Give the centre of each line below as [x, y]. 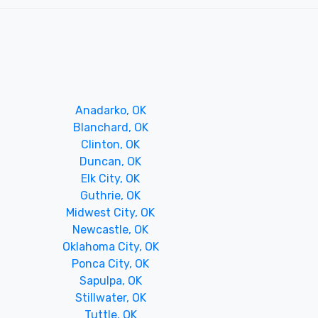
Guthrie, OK [111, 195]
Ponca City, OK [111, 263]
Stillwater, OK [110, 297]
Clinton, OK [111, 144]
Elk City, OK [111, 178]
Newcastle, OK [111, 229]
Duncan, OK [111, 161]
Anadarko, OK [110, 110]
